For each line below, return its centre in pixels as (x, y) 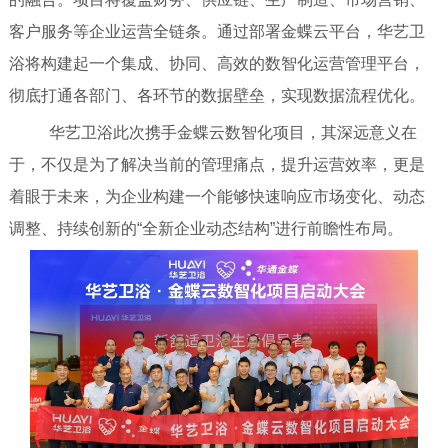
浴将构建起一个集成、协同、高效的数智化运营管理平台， (216, 64)
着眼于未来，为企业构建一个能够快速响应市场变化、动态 (216, 197)
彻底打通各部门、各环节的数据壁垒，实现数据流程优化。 (216, 96)
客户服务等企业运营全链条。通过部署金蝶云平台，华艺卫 (216, 32)
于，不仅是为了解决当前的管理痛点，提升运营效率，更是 (216, 165)
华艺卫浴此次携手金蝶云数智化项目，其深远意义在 (216, 133)
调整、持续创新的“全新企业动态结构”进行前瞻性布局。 (221, 229)
